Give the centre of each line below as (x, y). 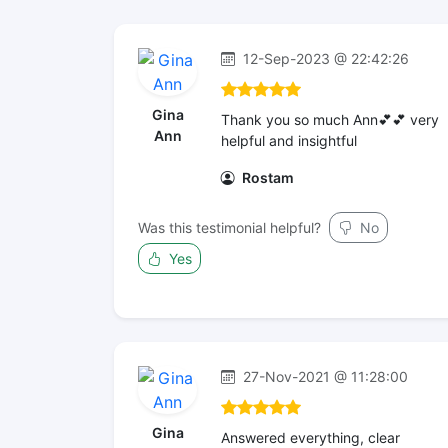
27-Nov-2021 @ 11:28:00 (323, 376)
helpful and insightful (289, 140)
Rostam (266, 177)
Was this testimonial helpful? (229, 227)
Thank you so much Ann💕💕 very (330, 119)
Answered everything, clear (310, 437)
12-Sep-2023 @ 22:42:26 (324, 58)
